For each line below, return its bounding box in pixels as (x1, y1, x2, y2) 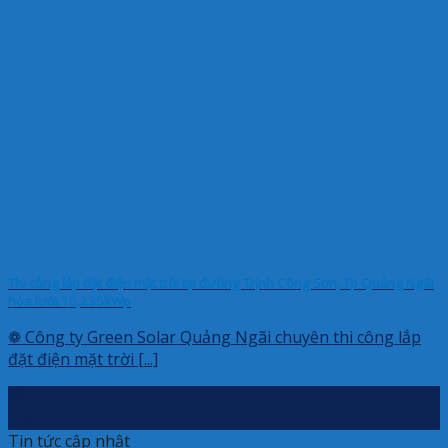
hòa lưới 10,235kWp (8, 291, 131, 310)
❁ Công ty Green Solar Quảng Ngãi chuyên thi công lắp (8, 325, 421, 348)
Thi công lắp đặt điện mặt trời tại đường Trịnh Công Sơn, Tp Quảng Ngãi (8, 273, 434, 292)
